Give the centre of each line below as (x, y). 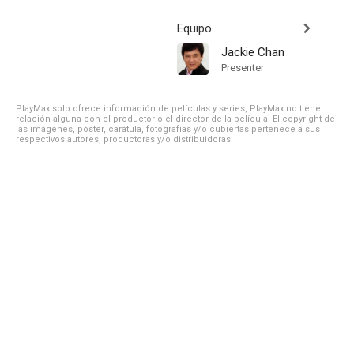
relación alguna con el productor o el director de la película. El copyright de (175, 119)
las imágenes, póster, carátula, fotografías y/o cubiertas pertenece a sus (168, 129)
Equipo (194, 28)
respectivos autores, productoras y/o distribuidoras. (124, 139)
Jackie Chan (253, 52)
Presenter (243, 68)
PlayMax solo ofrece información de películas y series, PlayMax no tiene (168, 109)
